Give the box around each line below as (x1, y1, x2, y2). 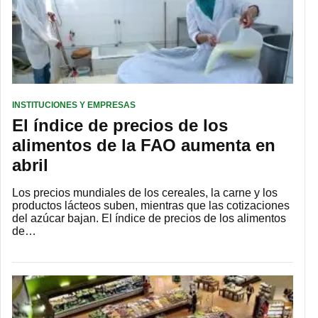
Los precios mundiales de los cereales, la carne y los (12, 186, 278, 199)
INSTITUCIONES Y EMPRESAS (12, 99, 136, 110)
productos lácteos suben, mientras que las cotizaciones (12, 199, 290, 212)
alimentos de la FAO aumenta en (12, 135, 275, 155)
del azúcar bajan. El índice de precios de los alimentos (12, 212, 286, 224)
